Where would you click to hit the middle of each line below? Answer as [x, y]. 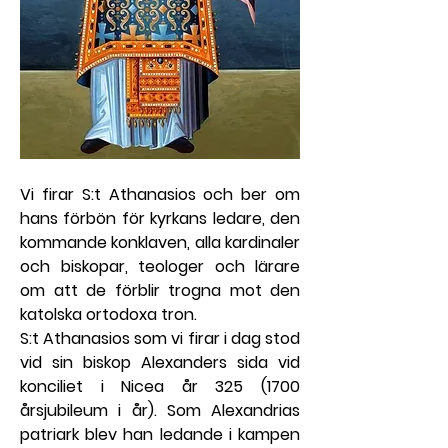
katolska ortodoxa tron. [108, 314]
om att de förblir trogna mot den [160, 290]
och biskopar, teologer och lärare [160, 266]
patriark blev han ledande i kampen [160, 434]
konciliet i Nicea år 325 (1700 [160, 386]
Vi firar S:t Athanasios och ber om [160, 194]
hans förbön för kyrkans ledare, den [160, 218]
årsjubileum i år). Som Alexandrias [160, 410]
